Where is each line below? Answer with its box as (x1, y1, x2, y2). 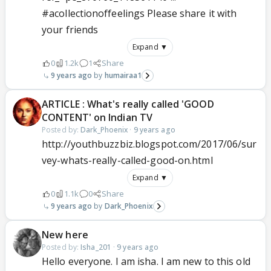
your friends (42, 23, 99, 36)
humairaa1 (104, 70, 142, 80)
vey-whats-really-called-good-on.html (42, 154, 213, 167)
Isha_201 (80, 242, 111, 252)
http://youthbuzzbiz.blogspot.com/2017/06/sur (42, 137, 257, 151)
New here (42, 228, 88, 241)
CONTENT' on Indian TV (42, 111, 153, 124)
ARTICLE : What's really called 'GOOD (42, 97, 214, 111)
